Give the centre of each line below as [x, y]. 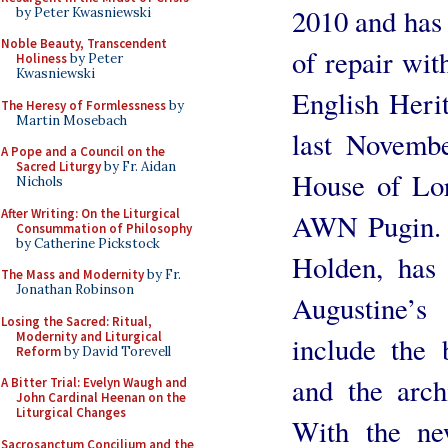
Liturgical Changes [71, 412]
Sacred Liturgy [58, 166]
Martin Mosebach [71, 120]
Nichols [39, 181]
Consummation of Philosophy [104, 228]
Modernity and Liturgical [89, 336]
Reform [38, 351]
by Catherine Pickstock [88, 243]
